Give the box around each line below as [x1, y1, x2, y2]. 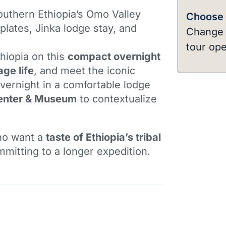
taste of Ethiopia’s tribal [46, 131, 161, 143]
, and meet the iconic [34, 64, 135, 77]
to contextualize [77, 92, 157, 105]
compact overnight [68, 50, 160, 63]
